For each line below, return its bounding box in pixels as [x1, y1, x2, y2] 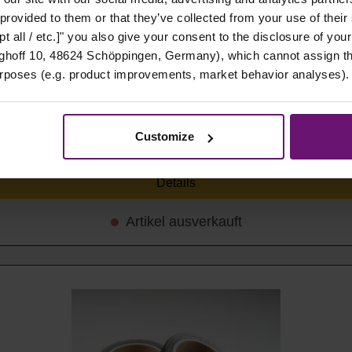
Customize [135, 130, 195, 144]
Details [156, 176, 196, 190]
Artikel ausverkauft [122, 214, 242, 230]
